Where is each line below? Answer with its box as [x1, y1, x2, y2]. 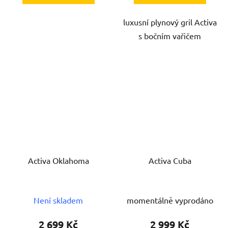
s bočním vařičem [138, 30, 201, 41]
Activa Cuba [148, 155, 191, 166]
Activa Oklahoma [27, 155, 89, 166]
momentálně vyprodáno [126, 195, 213, 206]
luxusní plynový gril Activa [123, 16, 217, 27]
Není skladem [34, 195, 83, 206]
